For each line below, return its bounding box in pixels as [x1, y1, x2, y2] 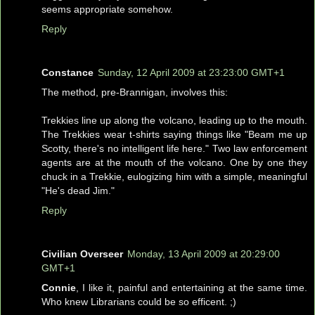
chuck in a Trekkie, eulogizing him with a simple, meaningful [41, 170, 307, 182]
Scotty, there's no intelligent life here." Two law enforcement [41, 142, 307, 154]
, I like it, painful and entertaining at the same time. [76, 281, 307, 293]
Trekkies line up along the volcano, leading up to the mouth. [41, 114, 307, 126]
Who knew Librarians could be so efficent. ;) [41, 295, 236, 307]
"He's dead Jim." [41, 184, 115, 196]
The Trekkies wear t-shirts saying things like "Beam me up [41, 128, 307, 140]
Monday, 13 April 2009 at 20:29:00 [127, 247, 280, 259]
